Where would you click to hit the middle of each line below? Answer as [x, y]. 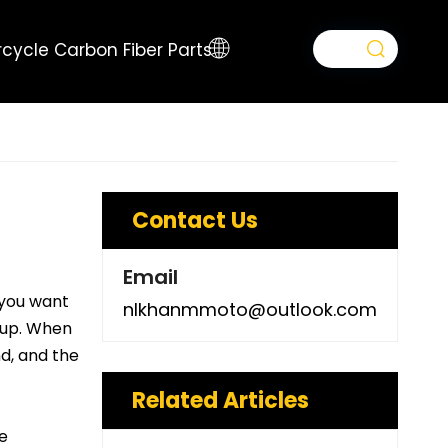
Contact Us [195, 220]
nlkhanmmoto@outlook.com [250, 309]
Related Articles [220, 400]
